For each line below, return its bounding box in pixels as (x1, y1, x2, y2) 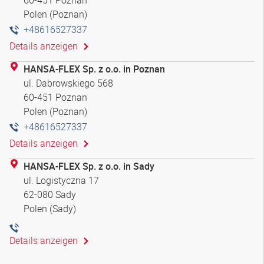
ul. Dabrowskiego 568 (24, 76, 113, 90)
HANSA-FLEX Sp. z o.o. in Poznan (24, 62, 165, 75)
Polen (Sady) (24, 202, 76, 215)
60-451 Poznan (24, 90, 87, 104)
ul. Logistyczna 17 (24, 173, 99, 187)
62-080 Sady (24, 187, 76, 201)
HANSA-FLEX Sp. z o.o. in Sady (24, 159, 154, 173)
